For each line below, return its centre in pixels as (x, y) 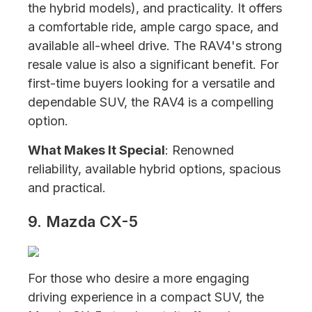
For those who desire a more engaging (139, 278)
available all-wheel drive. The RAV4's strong (155, 46)
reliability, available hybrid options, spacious (154, 169)
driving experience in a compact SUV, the (146, 297)
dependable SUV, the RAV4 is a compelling (151, 102)
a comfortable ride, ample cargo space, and (153, 27)
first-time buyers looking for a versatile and (151, 83)
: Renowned (200, 150)
